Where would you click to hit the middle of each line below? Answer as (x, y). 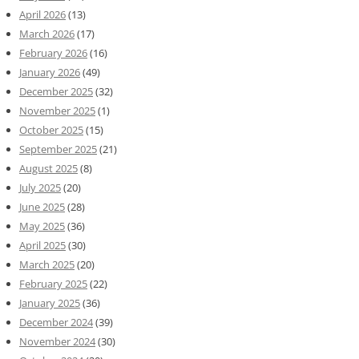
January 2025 (50, 303)
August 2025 (48, 168)
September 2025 (58, 149)
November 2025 (57, 110)
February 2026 (53, 52)
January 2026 (50, 72)
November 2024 (57, 341)
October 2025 (51, 129)
